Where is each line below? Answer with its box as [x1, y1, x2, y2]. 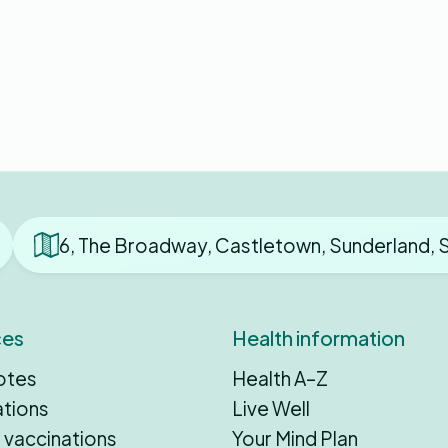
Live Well [232, 396, 310, 421]
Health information [232, 325, 405, 351]
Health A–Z [232, 366, 328, 391]
